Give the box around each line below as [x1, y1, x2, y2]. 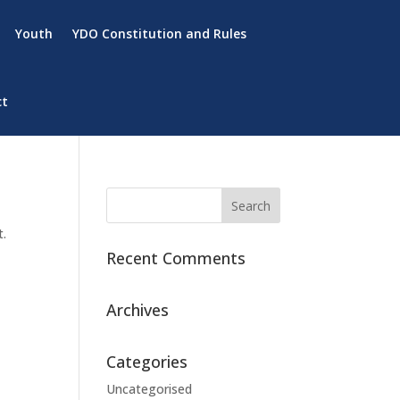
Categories [106, 351, 188, 372]
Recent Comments [106, 247, 246, 269]
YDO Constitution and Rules [71, 25, 246, 42]
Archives [106, 299, 170, 321]
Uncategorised [106, 380, 193, 397]
